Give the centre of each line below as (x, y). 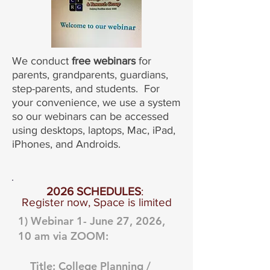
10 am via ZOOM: (65, 236)
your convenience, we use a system (96, 102)
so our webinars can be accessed (90, 116)
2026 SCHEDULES (94, 191)
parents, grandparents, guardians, (90, 75)
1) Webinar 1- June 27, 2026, (92, 221)
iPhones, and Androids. (68, 144)
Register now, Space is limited (96, 202)
